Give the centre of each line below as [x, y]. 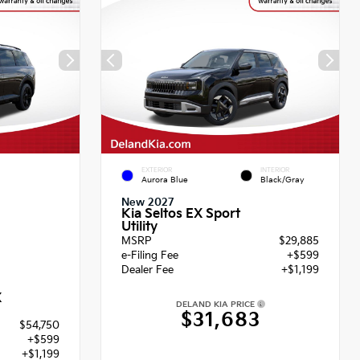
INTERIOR [275, 170]
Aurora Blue [165, 180]
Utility [139, 227]
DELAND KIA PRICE [216, 305]
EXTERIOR [157, 170]
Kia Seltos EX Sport [181, 215]
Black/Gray [282, 180]
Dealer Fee [147, 270]
